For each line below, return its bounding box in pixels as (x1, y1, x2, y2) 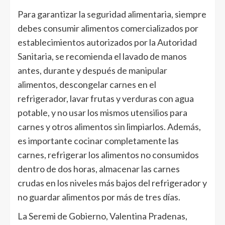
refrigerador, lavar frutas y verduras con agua (18, 93, 194, 104)
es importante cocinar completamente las (18, 135, 179, 147)
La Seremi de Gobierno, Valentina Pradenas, (18, 210, 187, 222)
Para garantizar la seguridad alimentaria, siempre (18, 9, 206, 20)
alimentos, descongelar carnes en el (18, 79, 156, 90)
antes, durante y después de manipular (18, 65, 167, 76)
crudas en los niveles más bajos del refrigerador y (18, 177, 207, 189)
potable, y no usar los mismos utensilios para (18, 107, 187, 119)
